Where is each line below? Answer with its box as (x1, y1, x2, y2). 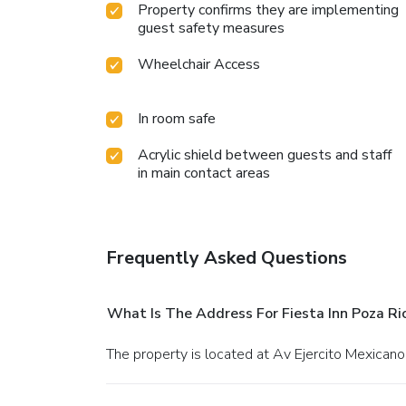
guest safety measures (138, 18, 285, 39)
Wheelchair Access (138, 54, 260, 75)
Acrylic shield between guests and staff (138, 145, 391, 166)
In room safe (138, 109, 216, 130)
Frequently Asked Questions (106, 246, 347, 271)
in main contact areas (138, 163, 270, 184)
